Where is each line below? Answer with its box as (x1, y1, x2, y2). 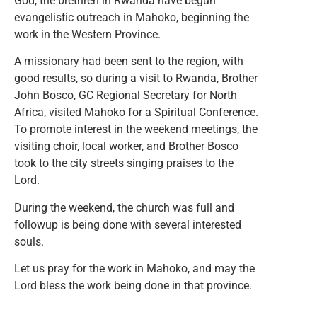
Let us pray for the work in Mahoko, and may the (14, 262, 255, 276)
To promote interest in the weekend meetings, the (14, 122, 258, 137)
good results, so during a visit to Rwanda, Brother (14, 71, 258, 86)
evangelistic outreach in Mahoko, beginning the (14, 11, 249, 24)
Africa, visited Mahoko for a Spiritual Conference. (14, 105, 258, 120)
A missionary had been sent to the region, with (14, 54, 243, 69)
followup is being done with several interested (14, 217, 241, 231)
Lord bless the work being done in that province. (14, 279, 252, 293)
